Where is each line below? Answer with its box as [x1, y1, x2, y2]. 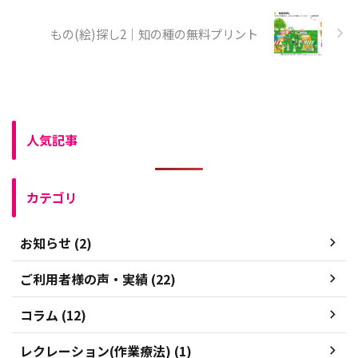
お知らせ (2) [20, 233, 92, 253]
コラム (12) [20, 304, 86, 324]
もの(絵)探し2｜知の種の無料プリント [50, 24, 258, 42]
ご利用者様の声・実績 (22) [20, 268, 176, 288]
